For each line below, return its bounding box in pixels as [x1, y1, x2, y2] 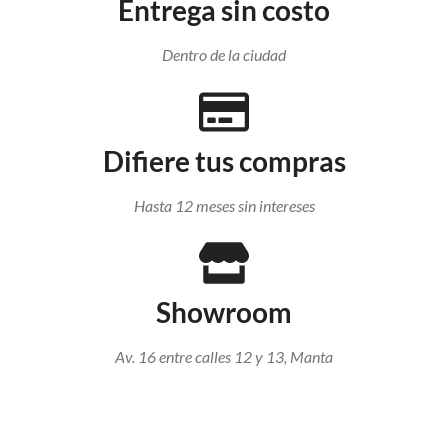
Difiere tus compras [102, 143, 346, 178]
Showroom [156, 294, 292, 329]
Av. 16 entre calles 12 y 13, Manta [115, 346, 333, 366]
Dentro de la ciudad [162, 44, 286, 64]
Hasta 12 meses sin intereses [133, 195, 315, 215]
